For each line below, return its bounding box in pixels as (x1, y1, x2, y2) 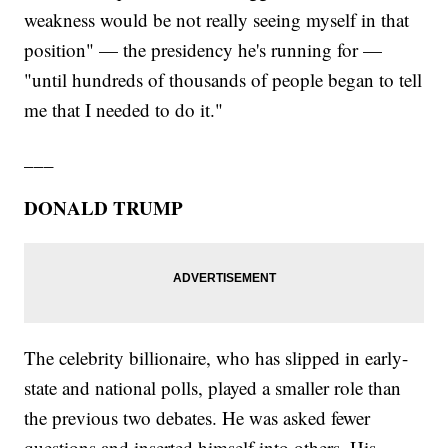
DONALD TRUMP (24, 194, 184, 222)
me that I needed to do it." (24, 97, 224, 123)
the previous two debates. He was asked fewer (24, 405, 371, 431)
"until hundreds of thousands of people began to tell (24, 67, 423, 93)
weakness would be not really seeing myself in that (24, 7, 410, 33)
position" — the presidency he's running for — (24, 37, 383, 63)
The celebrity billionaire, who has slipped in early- (24, 345, 409, 371)
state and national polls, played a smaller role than (24, 375, 402, 401)
